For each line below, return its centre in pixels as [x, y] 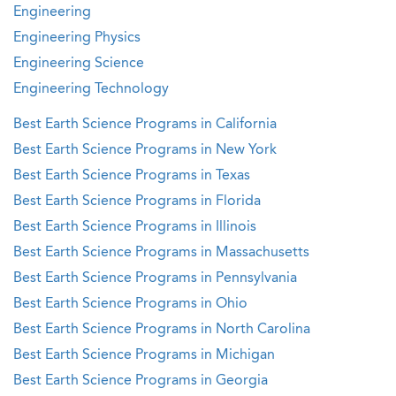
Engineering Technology [91, 89]
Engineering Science [79, 64]
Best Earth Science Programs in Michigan [144, 355]
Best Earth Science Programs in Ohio [130, 304]
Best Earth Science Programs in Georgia [141, 381]
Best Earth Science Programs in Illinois [135, 227]
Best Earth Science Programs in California [145, 125]
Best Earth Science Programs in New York [145, 150]
